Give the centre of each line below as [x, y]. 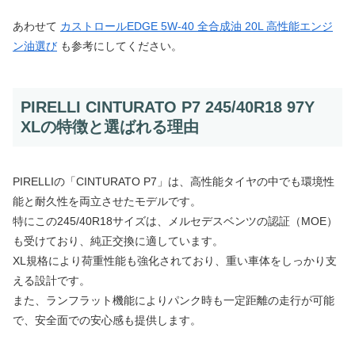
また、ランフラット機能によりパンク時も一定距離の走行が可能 [174, 301]
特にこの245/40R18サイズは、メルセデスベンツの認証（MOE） [175, 221]
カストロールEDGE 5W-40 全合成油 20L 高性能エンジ [197, 27]
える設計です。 [52, 281]
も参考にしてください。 [120, 46]
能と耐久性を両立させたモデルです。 [107, 202]
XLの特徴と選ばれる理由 [110, 127]
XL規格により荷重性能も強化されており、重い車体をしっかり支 [175, 261]
